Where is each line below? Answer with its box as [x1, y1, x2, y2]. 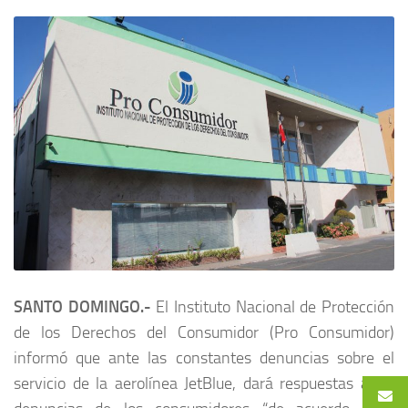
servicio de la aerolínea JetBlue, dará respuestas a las [14, 372, 394, 393]
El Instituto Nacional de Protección [150, 296, 395, 317]
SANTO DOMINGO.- [14, 296, 151, 317]
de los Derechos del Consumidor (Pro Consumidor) [14, 321, 394, 342]
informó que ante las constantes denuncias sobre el [14, 347, 394, 368]
